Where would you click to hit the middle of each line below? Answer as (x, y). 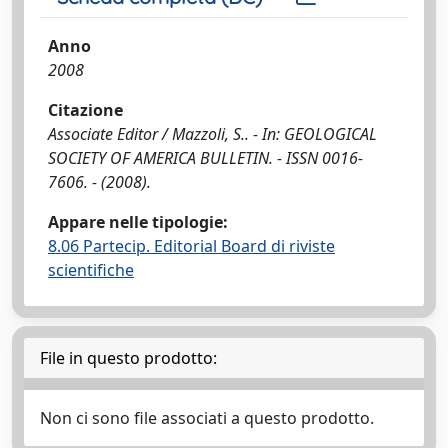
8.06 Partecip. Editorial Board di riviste (191, 246)
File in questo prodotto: (128, 358)
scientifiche (91, 270)
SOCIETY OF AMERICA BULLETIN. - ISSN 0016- (205, 158)
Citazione (85, 110)
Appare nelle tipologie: (138, 222)
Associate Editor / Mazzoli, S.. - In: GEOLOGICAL (212, 134)
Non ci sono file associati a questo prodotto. (207, 418)
